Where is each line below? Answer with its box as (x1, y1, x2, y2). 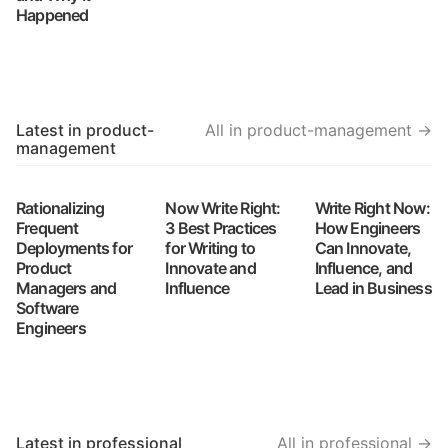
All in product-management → (205, 120, 432, 140)
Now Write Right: (165, 198, 281, 218)
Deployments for (16, 238, 132, 258)
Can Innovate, (314, 238, 412, 258)
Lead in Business (314, 278, 432, 298)
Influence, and (314, 258, 413, 278)
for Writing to (165, 238, 256, 258)
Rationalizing (16, 198, 105, 218)
